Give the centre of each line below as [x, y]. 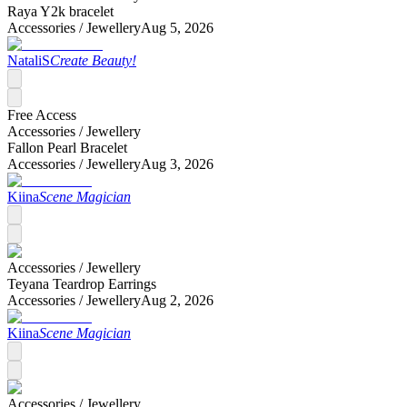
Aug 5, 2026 [177, 27]
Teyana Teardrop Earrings [82, 283]
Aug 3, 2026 [177, 164]
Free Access [42, 114]
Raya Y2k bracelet [60, 11]
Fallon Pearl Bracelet [67, 147]
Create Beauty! [93, 60]
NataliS [29, 60]
